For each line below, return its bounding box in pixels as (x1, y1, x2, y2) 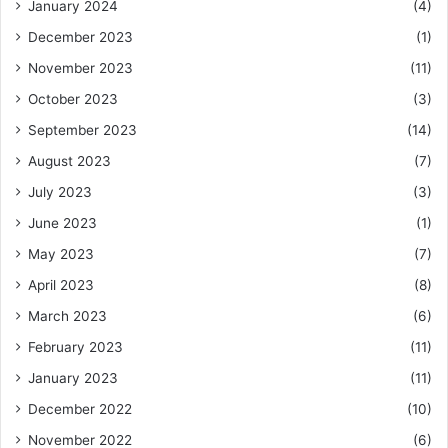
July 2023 (28, 183, 92, 200)
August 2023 (28, 152, 111, 169)
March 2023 (28, 307, 107, 324)
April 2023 (28, 276, 94, 293)
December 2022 (28, 400, 132, 417)
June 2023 (28, 214, 97, 231)
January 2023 (28, 369, 118, 386)
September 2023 (28, 121, 137, 138)
